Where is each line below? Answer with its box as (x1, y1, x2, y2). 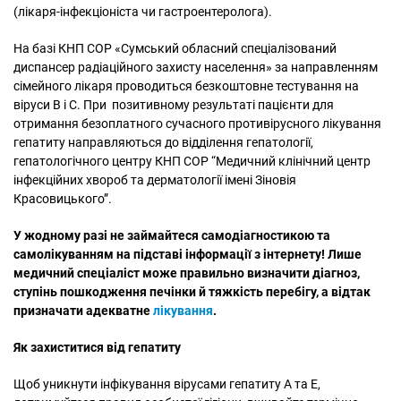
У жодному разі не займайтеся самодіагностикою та (13, 227, 330, 243)
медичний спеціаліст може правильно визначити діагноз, (13, 265, 360, 280)
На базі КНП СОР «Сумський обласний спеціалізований (13, 40, 337, 55)
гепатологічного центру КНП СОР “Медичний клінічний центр (13, 153, 371, 168)
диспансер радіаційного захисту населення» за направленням (13, 59, 378, 74)
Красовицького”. (13, 191, 115, 206)
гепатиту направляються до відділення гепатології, (13, 134, 313, 149)
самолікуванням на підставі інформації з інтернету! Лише (13, 246, 362, 261)
